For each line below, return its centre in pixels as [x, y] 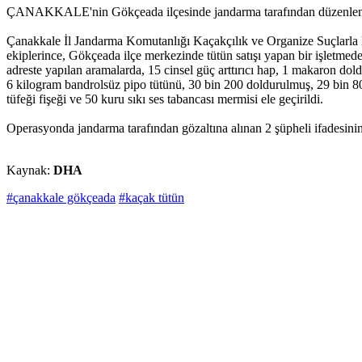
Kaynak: [30, 170]
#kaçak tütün [152, 198]
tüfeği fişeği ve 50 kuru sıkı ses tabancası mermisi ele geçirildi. [165, 99]
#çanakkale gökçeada [61, 198]
